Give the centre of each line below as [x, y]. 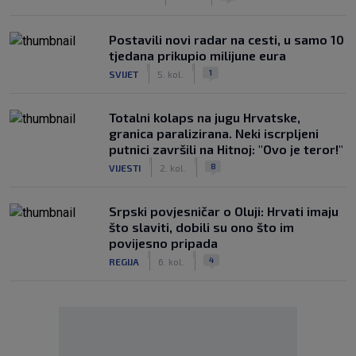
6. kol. [171, 261]
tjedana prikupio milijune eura [197, 55]
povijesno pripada [163, 243]
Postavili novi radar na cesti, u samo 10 [226, 39]
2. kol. [173, 167]
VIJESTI [125, 167]
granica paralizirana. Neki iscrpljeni [214, 133]
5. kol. [170, 74]
